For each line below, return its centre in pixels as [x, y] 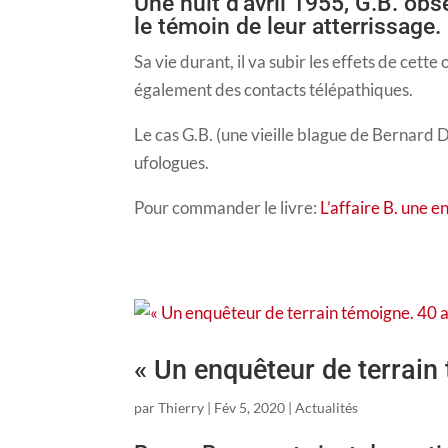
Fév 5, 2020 [250, 407]
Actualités [327, 407]
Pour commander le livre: [227, 207]
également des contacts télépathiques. [274, 89]
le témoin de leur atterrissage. [288, 26]
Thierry [181, 407]
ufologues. [172, 162]
